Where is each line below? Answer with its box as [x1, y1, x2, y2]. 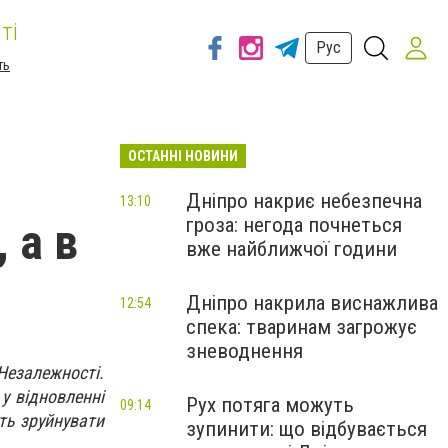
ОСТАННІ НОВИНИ [128, 148, 238, 164]
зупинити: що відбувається [186, 417, 427, 441]
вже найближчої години [186, 237, 397, 261]
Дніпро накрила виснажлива [186, 291, 438, 315]
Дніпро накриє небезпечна [186, 189, 422, 213]
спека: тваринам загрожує [186, 315, 417, 339]
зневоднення [186, 339, 303, 363]
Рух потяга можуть [186, 393, 354, 417]
